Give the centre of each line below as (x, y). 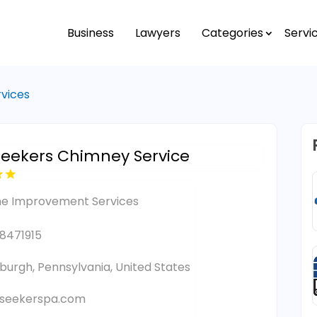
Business (90, 33)
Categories (232, 33)
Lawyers (157, 33)
